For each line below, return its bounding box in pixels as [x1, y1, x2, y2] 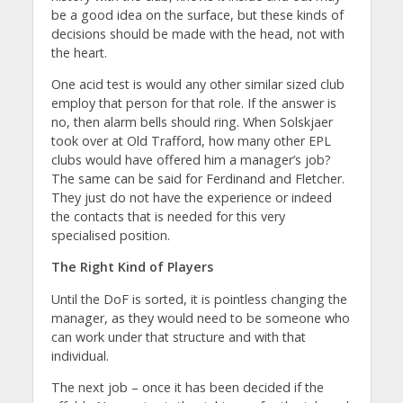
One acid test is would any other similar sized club [50, 75, 345, 93]
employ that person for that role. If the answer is [50, 94, 336, 112]
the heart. [50, 43, 107, 61]
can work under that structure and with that [50, 327, 306, 345]
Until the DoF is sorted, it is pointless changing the [50, 290, 347, 308]
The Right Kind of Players [50, 258, 213, 276]
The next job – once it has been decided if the [50, 378, 324, 396]
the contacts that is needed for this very [50, 207, 285, 225]
